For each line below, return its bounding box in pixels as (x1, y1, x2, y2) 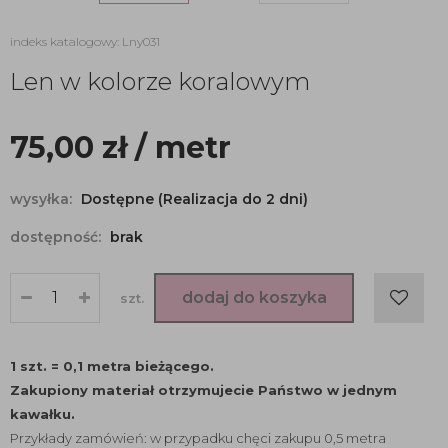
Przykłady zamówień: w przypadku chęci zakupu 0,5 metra (10, 430, 386, 446)
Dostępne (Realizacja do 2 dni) (81, 190, 308, 208)
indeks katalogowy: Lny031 (10, 34, 160, 49)
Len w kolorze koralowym (10, 67, 310, 96)
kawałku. (10, 406, 75, 422)
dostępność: (10, 228, 105, 246)
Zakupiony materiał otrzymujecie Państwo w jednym (10, 382, 397, 398)
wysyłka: (10, 190, 76, 208)
